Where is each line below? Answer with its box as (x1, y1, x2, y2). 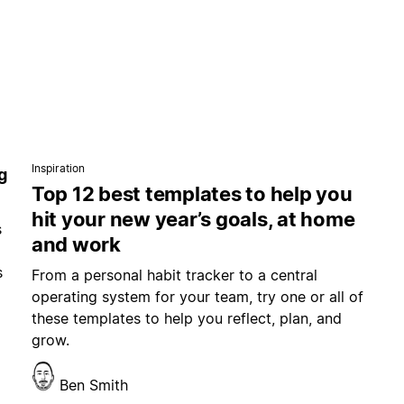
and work (31, 233, 121, 257)
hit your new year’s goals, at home (31, 207, 355, 232)
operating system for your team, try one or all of (31, 288, 363, 307)
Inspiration (31, 161, 86, 176)
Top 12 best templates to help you (31, 182, 353, 207)
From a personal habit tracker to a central (31, 266, 317, 285)
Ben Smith (59, 376, 128, 395)
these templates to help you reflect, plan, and (31, 309, 342, 328)
